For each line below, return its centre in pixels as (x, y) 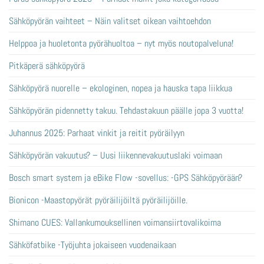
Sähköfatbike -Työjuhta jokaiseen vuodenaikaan (93, 245)
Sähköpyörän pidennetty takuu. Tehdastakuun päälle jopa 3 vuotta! (126, 111)
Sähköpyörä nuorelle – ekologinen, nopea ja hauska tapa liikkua (121, 88)
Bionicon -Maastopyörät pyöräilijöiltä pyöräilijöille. (98, 200)
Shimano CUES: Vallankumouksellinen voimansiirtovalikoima (115, 223)
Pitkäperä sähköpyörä (47, 66)
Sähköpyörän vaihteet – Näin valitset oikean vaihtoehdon (110, 21)
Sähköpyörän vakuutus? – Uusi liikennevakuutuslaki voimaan (115, 156)
